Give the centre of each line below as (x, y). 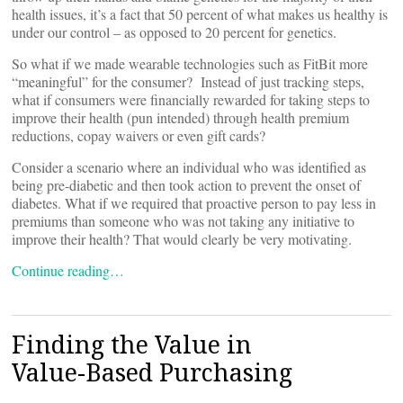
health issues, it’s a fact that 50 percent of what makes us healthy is (200, 14)
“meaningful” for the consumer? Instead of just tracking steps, (188, 81)
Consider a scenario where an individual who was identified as (189, 167)
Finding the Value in (132, 344)
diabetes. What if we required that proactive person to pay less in (194, 203)
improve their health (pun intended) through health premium (180, 117)
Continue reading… (68, 270)
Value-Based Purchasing (152, 372)
